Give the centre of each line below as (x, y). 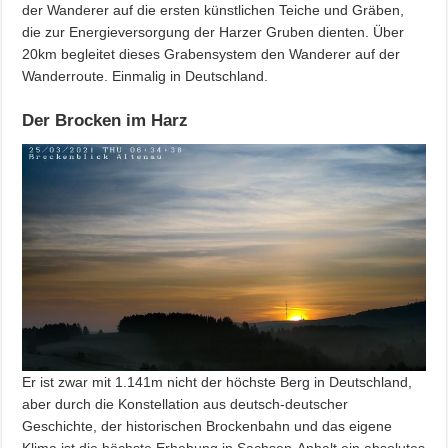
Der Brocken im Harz (105, 120)
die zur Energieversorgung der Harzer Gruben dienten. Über (213, 31)
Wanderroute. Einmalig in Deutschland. (145, 75)
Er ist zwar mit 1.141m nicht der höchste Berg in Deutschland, (217, 381)
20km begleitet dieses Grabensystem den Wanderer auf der (211, 53)
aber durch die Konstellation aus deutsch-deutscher (185, 403)
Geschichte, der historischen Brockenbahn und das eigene (207, 425)
